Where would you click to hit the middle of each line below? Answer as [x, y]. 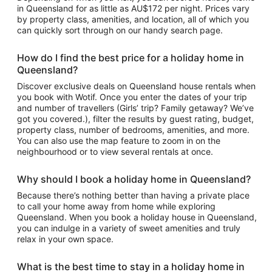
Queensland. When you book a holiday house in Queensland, [137, 217]
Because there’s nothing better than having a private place [133, 195]
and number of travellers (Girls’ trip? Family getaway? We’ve [135, 107]
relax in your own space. [65, 239]
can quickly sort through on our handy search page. [120, 30]
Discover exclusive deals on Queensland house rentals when [136, 86]
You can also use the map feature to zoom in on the [119, 140]
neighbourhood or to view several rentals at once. [115, 151]
